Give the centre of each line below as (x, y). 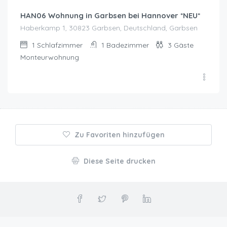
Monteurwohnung (50, 57)
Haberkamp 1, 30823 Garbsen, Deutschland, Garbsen (109, 28)
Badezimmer (128, 45)
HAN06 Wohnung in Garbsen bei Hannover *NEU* (110, 15)
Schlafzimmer (60, 45)
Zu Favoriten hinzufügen (119, 135)
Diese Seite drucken (119, 161)
